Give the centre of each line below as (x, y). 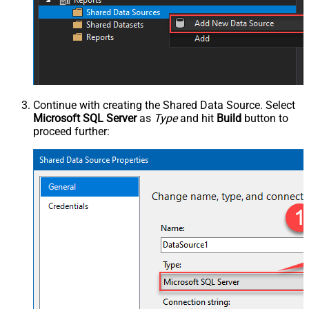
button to (265, 119)
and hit (197, 119)
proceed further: (71, 132)
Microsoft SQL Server (85, 119)
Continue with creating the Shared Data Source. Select (164, 106)
